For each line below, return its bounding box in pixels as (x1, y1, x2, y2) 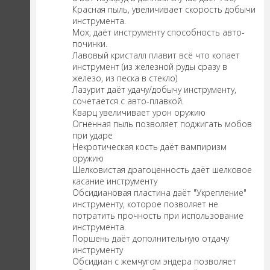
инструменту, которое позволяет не (72, 198, 218, 210)
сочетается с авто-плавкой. (72, 95, 184, 107)
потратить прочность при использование (72, 210, 243, 222)
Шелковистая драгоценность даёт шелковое (72, 164, 252, 176)
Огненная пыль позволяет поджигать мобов (72, 118, 252, 130)
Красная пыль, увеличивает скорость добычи (72, 4, 256, 16)
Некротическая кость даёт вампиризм (72, 141, 227, 153)
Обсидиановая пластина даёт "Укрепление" (72, 187, 246, 199)
